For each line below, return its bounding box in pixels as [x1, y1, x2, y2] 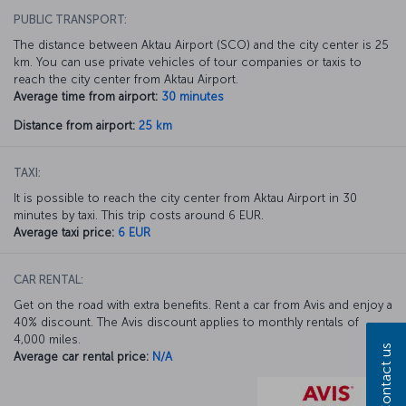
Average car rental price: [14, 349, 149, 363]
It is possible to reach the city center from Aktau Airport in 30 [14, 190, 357, 205]
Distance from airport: [14, 118, 135, 132]
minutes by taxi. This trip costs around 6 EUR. [14, 208, 264, 222]
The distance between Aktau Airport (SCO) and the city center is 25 [14, 37, 389, 52]
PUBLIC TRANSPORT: [14, 12, 127, 26]
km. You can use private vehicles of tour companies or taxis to [14, 54, 362, 69]
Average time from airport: [14, 89, 158, 103]
